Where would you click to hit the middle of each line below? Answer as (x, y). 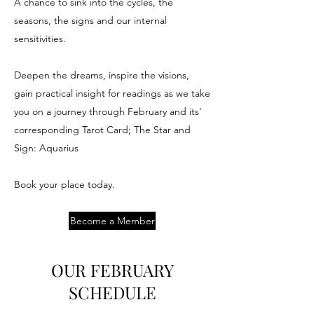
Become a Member (112, 221)
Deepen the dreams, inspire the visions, (102, 75)
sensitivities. (40, 39)
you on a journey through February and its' (108, 111)
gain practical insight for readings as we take (112, 93)
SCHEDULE (112, 292)
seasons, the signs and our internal (90, 20)
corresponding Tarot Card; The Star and (102, 130)
